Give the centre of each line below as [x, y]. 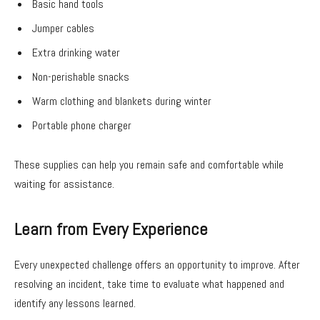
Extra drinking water [76, 52]
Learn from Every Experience [111, 229]
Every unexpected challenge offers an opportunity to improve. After [157, 264]
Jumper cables [63, 28]
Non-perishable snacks [81, 76]
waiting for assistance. [64, 184]
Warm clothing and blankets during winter [122, 101]
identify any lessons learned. [75, 303]
